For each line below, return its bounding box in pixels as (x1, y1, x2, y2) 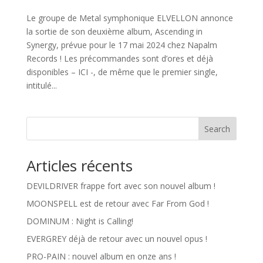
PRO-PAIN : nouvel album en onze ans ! (26, 250, 176, 262)
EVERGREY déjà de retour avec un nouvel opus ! (26, 232, 207, 244)
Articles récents (26, 154, 133, 176)
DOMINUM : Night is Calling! (26, 215, 133, 227)
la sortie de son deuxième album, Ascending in (26, 25, 203, 37)
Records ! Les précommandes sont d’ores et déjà (26, 52, 213, 64)
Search (204, 123, 231, 134)
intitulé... (26, 79, 57, 91)
